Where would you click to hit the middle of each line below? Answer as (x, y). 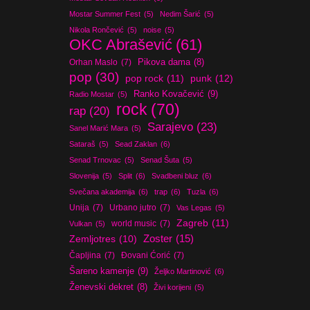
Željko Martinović (183, 271)
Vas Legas (194, 208)
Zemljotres (93, 239)
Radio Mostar (92, 94)
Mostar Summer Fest (105, 14)
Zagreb (193, 223)
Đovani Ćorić (146, 255)
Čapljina (85, 255)
